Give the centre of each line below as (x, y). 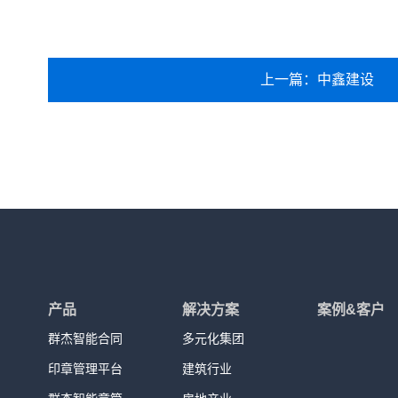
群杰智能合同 (86, 338)
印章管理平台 (86, 369)
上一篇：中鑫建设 (317, 80)
